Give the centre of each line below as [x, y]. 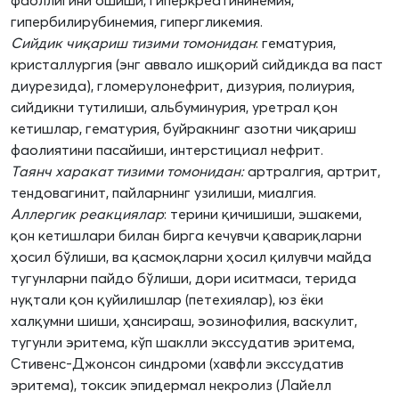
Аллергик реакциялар [87, 214]
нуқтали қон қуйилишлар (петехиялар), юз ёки [167, 300]
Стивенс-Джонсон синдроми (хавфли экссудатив [177, 364]
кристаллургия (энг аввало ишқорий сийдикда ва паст [197, 65]
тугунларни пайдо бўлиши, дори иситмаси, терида [183, 278]
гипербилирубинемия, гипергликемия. [137, 22]
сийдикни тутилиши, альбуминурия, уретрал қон [174, 107]
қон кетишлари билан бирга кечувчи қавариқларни [186, 236]
